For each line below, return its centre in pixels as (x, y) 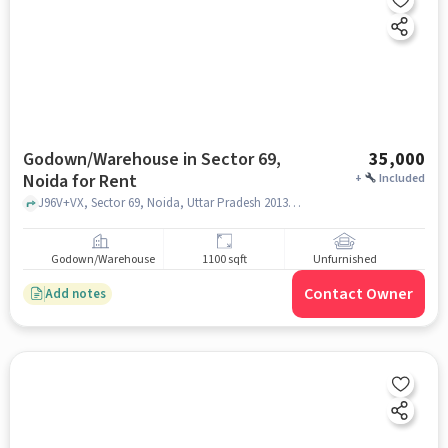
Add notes (75, 293)
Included (402, 178)
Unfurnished (344, 260)
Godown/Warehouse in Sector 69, (151, 159)
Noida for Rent (79, 181)
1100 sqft (224, 260)
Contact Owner (359, 294)
